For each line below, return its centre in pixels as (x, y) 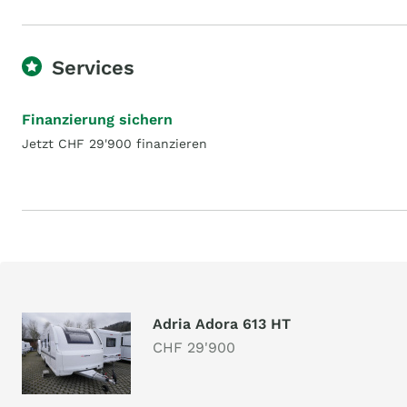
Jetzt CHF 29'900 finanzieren (114, 144)
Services (93, 68)
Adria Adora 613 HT (222, 324)
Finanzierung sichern (97, 119)
